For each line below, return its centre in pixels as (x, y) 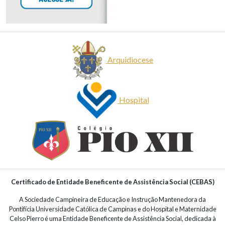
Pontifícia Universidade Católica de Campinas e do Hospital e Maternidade (113, 209)
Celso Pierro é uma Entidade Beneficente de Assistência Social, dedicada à (113, 219)
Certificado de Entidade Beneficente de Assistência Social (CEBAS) (113, 182)
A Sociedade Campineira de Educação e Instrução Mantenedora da (113, 200)
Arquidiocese (131, 59)
